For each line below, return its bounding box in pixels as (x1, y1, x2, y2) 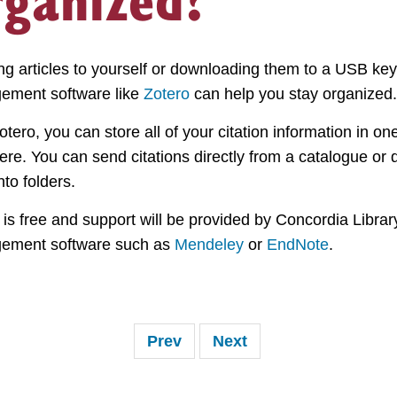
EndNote (266, 236, 329, 253)
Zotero (143, 85, 190, 103)
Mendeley (174, 236, 244, 253)
